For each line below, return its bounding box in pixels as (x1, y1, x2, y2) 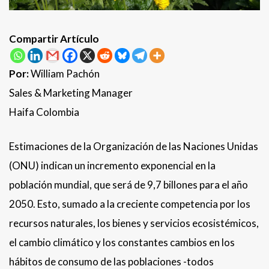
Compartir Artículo (9, 32, 99, 46)
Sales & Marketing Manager (9, 86, 133, 100)
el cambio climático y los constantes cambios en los (9, 236, 235, 249)
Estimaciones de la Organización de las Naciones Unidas (9, 140, 258, 153)
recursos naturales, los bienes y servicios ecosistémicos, (9, 217, 259, 230)
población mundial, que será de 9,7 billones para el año (9, 178, 248, 192)
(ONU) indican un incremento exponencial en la (9, 159, 216, 172)
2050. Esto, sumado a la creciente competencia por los (9, 198, 250, 211)
